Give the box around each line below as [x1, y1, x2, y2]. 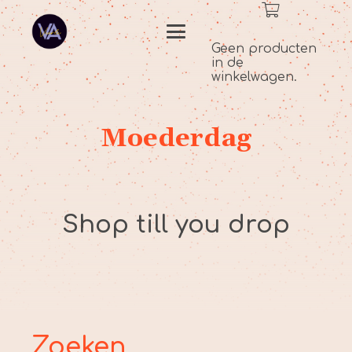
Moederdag [101, 123, 251, 155]
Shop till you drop [62, 211, 290, 239]
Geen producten [211, 42, 317, 56]
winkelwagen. [211, 70, 297, 84]
